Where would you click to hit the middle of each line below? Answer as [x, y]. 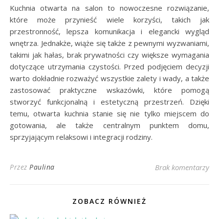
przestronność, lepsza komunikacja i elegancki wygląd [109, 31]
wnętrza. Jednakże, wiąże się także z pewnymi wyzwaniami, [109, 43]
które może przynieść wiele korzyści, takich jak [109, 19]
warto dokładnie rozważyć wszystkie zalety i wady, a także [109, 78]
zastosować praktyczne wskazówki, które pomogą [109, 90]
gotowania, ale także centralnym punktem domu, [109, 125]
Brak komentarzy [182, 167]
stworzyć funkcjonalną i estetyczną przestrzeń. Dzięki [109, 101]
